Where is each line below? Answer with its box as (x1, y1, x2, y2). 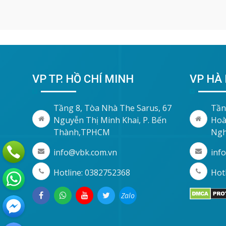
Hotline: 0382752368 (53, 166, 131, 178)
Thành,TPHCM (53, 126, 110, 138)
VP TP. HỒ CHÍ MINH (32, 72, 134, 85)
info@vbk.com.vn (53, 146, 118, 158)
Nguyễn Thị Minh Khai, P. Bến (53, 114, 167, 126)
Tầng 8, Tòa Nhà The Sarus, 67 (53, 102, 172, 114)
